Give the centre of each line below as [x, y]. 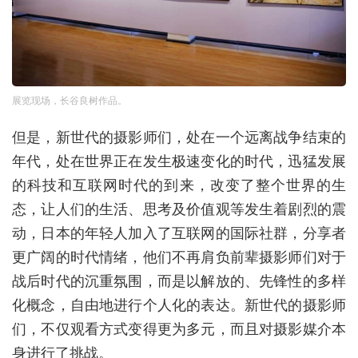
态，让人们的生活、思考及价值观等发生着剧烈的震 [179, 208]
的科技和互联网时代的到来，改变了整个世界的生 [179, 184]
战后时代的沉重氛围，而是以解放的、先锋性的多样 [179, 280]
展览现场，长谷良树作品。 [70, 100]
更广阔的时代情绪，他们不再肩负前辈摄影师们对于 [179, 256]
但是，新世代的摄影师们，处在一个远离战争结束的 [179, 136]
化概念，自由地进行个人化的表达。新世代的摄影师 [179, 304]
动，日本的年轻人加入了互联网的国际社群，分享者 [179, 232]
